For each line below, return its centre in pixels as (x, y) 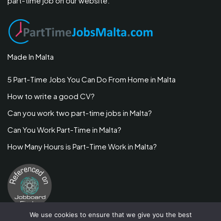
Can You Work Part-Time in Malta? (64, 129)
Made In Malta (31, 56)
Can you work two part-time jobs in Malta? (80, 113)
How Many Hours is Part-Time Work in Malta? (82, 146)
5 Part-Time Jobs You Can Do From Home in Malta (92, 79)
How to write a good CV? (51, 96)
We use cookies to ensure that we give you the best (110, 215)
